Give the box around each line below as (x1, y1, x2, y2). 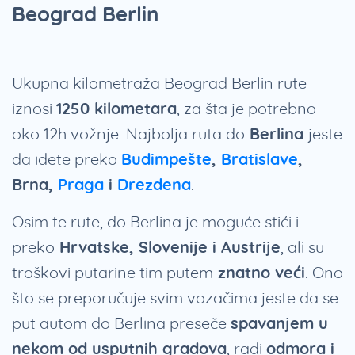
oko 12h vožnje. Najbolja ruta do (12, 124, 245, 144)
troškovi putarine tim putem (12, 262, 213, 283)
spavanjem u (231, 313, 328, 334)
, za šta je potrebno (177, 98, 316, 119)
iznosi (12, 98, 56, 119)
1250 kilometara (56, 98, 177, 119)
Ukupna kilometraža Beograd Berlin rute (12, 73, 307, 94)
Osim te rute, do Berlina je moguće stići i (12, 212, 299, 232)
